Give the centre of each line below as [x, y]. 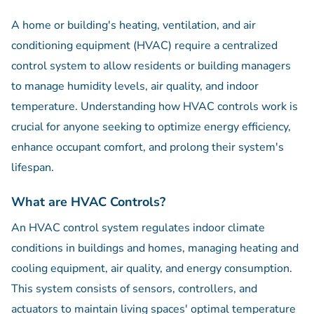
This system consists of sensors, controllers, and [134, 289]
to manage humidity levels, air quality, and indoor [135, 87]
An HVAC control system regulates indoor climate [138, 228]
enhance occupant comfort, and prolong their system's [148, 148]
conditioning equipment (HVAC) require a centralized [144, 46]
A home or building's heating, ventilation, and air [134, 26]
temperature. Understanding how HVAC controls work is [155, 107]
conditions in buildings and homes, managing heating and [155, 248]
